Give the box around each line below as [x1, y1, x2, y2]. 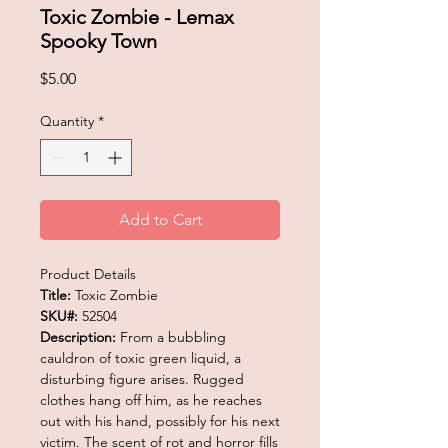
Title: [40, 285, 75, 304]
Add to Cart [118, 209, 202, 229]
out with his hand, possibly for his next [40, 411, 280, 430]
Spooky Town [40, 28, 157, 53]
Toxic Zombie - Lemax [40, 4, 234, 29]
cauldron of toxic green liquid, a [40, 348, 241, 367]
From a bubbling [120, 327, 226, 346]
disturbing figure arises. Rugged [40, 369, 244, 388]
